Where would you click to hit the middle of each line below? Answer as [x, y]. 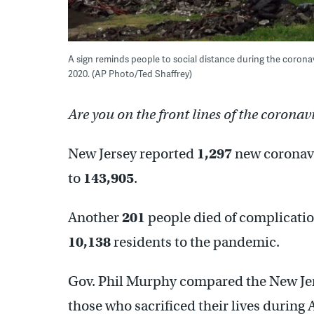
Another [95, 217]
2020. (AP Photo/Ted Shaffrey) [130, 73]
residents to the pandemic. [195, 242]
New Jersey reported [132, 153]
